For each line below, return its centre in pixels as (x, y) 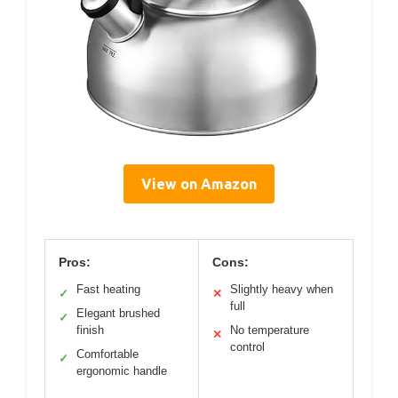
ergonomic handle (122, 371)
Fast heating (108, 290)
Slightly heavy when (282, 290)
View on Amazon (199, 184)
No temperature (270, 330)
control (247, 347)
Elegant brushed (118, 314)
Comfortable (107, 354)
